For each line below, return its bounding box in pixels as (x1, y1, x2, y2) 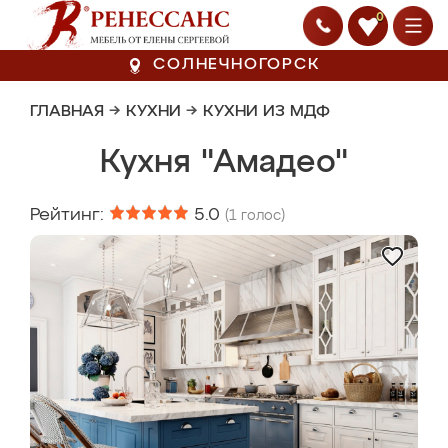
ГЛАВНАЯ (30, 104, 104, 120)
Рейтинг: (30, 206, 109, 224)
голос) (237, 209, 285, 223)
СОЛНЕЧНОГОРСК (153, 57, 321, 73)
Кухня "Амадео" (100, 147, 348, 179)
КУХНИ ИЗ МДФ (203, 104, 330, 120)
